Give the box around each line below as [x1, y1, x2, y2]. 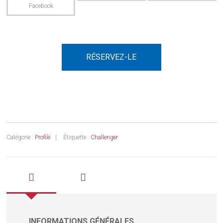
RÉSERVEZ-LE [86, 52, 137, 62]
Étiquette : [63, 133, 91, 141]
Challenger [91, 133, 118, 141]
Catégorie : [6, 133, 35, 141]
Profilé [35, 133, 51, 141]
